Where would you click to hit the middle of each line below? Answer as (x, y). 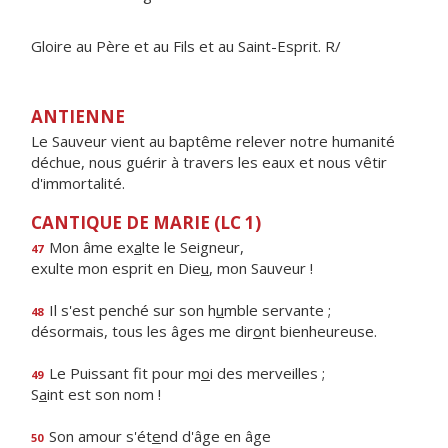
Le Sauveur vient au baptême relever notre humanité (213, 141)
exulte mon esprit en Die (116, 268)
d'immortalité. (78, 183)
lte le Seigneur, (193, 247)
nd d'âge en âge (216, 436)
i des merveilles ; (267, 373)
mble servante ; (277, 310)
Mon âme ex (89, 247)
